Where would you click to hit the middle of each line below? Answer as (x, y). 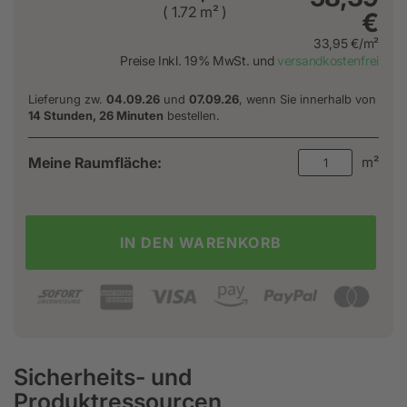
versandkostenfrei (328, 61)
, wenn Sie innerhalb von (308, 99)
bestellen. (192, 115)
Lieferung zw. (67, 99)
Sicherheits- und (103, 377)
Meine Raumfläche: (95, 162)
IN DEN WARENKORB (201, 242)
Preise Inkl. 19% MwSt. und (199, 61)
